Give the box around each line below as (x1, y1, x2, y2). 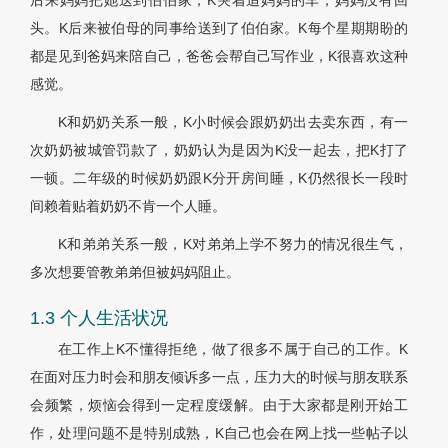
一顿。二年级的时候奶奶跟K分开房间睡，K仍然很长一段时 (30, 170, 408, 187)
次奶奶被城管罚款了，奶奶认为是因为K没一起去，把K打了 (30, 142, 408, 159)
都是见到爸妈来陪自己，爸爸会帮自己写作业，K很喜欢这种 (30, 48, 408, 65)
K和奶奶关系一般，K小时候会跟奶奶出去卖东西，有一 (58, 114, 408, 131)
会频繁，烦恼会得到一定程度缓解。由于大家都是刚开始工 (30, 397, 408, 414)
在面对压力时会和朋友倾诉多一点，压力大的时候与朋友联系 (30, 369, 408, 386)
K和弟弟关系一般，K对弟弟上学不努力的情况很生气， (58, 236, 408, 253)
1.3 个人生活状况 (30, 308, 168, 329)
